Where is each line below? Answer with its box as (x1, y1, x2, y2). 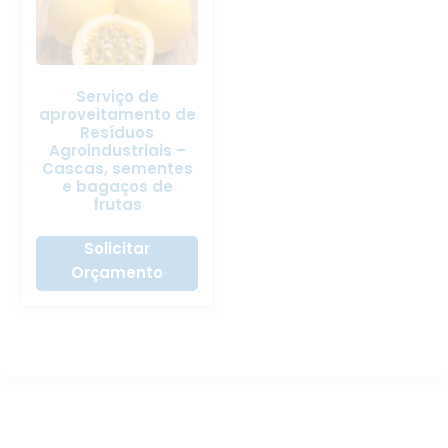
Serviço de (75, 85, 159, 107)
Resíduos (80, 121, 154, 143)
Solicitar (84, 238, 150, 259)
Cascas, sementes (41, 157, 193, 179)
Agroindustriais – (48, 139, 186, 161)
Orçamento (71, 262, 163, 283)
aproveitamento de (38, 103, 196, 125)
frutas (92, 193, 142, 215)
